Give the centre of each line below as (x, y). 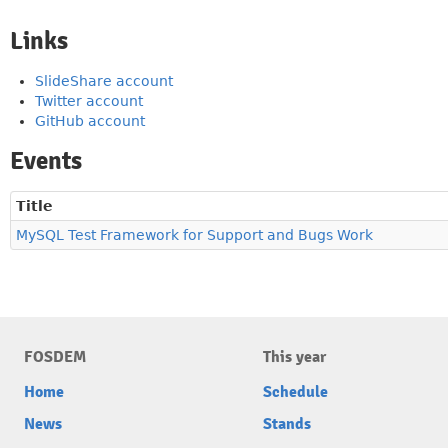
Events (46, 161)
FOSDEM (55, 357)
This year (294, 357)
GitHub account (90, 121)
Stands (287, 424)
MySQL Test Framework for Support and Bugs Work (194, 235)
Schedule (295, 392)
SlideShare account (104, 81)
